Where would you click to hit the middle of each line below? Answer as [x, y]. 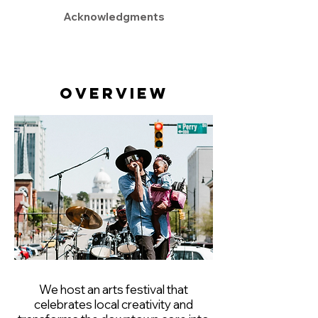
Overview [114, 93]
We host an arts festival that [114, 289]
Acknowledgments [114, 17]
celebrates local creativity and [114, 304]
